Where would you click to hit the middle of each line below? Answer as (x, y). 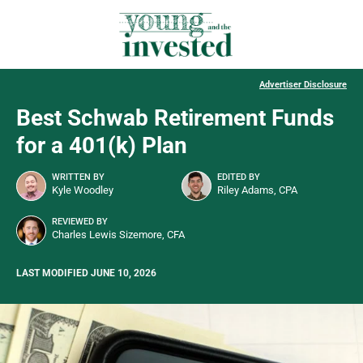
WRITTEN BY (78, 177)
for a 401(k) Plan (102, 146)
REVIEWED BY (80, 222)
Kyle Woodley (83, 190)
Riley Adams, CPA (257, 190)
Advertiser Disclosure (303, 85)
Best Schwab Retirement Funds (175, 118)
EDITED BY (239, 177)
